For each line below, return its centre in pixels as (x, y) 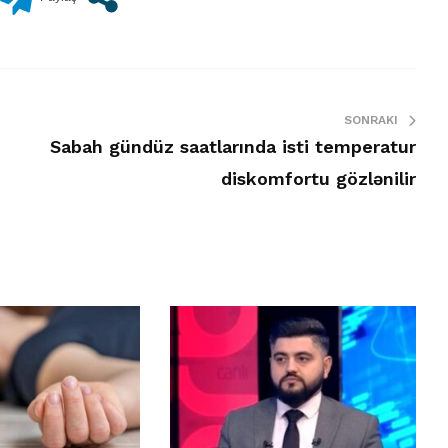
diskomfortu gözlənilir (318, 178)
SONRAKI (370, 119)
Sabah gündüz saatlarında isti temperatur (232, 146)
